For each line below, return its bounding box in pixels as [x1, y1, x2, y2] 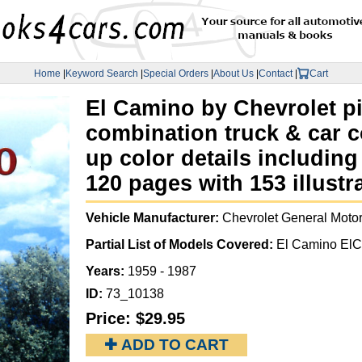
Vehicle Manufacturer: [86, 211, 222, 225]
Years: [86, 264, 128, 279]
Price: [86, 309, 136, 328]
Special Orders [143, 67, 208, 79]
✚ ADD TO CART [104, 336, 229, 354]
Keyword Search [65, 67, 138, 79]
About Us [213, 67, 254, 79]
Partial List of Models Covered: [86, 238, 276, 252]
